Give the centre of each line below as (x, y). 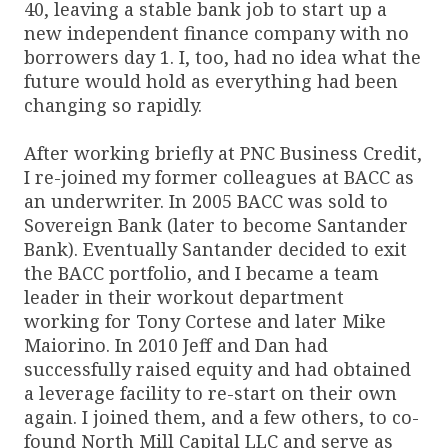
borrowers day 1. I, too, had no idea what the (222, 56)
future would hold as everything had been (211, 80)
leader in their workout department (184, 296)
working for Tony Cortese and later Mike (205, 320)
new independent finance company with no (216, 32)
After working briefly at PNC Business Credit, (223, 152)
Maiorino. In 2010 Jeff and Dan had (176, 344)
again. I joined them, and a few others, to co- (221, 416)
